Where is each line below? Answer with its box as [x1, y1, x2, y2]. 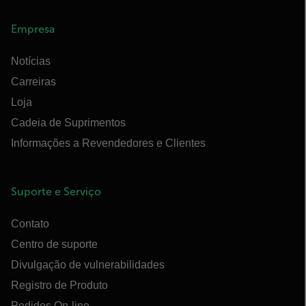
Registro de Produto [11, 279, 108, 291]
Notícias [11, 55, 51, 67]
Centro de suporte [11, 238, 98, 250]
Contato [11, 218, 49, 229]
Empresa [11, 23, 55, 35]
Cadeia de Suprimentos [11, 117, 126, 128]
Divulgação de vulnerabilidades [11, 259, 165, 270]
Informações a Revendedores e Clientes [11, 137, 206, 149]
